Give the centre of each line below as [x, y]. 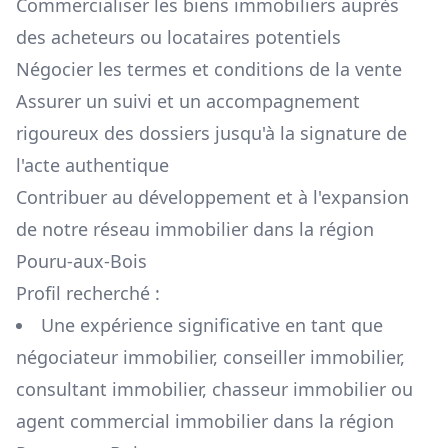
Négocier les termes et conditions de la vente [209, 69]
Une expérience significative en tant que [212, 325]
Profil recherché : [88, 293]
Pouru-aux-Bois [81, 261]
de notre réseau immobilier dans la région [195, 229]
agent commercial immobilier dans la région [205, 421]
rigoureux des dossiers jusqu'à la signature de [211, 133]
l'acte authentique [92, 165]
